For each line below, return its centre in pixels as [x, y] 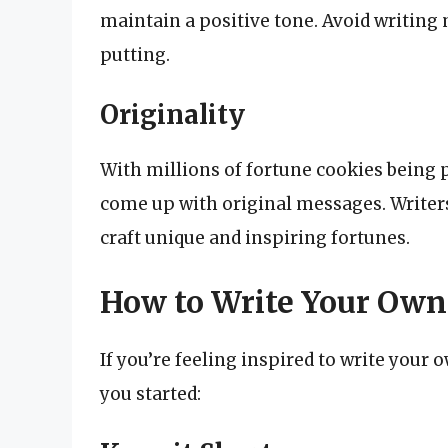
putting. [135, 54]
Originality [172, 115]
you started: [150, 393]
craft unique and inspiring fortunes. [255, 238]
